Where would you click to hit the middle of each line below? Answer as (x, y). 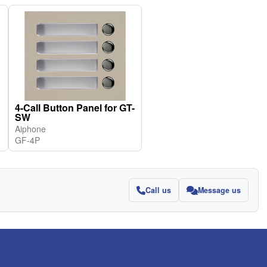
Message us (219, 190)
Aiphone (30, 129)
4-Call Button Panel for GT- (75, 108)
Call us (158, 190)
